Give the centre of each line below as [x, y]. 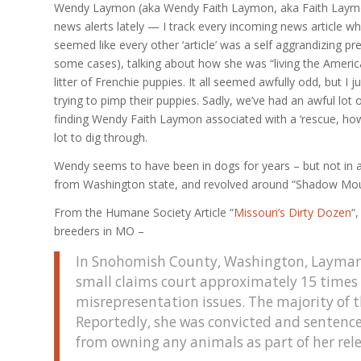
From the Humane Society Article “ [144, 212]
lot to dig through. [101, 138]
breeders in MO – [99, 230]
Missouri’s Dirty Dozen [293, 212]
